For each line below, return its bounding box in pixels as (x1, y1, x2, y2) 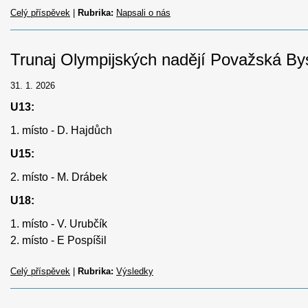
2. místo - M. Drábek (10, 170, 107, 183)
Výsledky (116, 265, 153, 276)
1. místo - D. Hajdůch (10, 124, 112, 136)
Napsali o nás (116, 7, 170, 18)
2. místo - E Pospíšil (10, 234, 107, 246)
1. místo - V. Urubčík (10, 217, 107, 230)
